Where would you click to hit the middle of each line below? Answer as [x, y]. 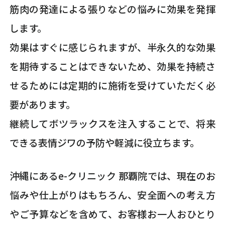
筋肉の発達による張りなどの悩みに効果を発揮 [113, 9]
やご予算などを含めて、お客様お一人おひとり [113, 214]
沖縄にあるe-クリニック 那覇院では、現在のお [113, 176]
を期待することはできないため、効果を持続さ [113, 66]
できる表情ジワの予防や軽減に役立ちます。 [105, 142]
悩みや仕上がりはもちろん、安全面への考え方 [113, 195]
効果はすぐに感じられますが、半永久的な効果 [113, 47]
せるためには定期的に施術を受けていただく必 [113, 85]
